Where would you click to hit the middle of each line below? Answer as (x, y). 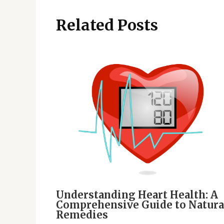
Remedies (82, 215)
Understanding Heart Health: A (137, 195)
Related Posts (107, 25)
